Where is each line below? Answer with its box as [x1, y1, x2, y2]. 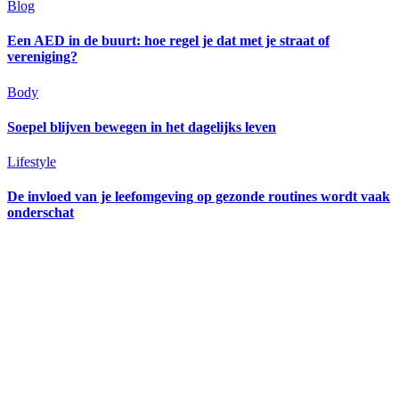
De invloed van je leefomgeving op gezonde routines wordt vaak [7, 189, 390, 205]
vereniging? [7, 49, 77, 65]
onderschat [7, 205, 74, 221]
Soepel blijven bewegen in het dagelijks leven [7, 118, 276, 134]
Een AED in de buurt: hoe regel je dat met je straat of [7, 33, 330, 49]
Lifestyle [7, 154, 56, 170]
